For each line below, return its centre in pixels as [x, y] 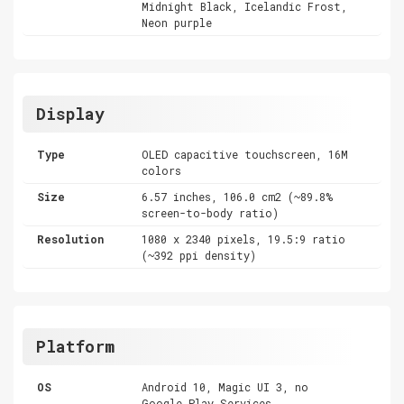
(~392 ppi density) [199, 255]
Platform [75, 346]
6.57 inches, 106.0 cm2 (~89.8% [238, 196]
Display [70, 113]
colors [162, 170]
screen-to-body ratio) [211, 212]
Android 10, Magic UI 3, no [225, 386]
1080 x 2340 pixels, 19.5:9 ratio [244, 239]
